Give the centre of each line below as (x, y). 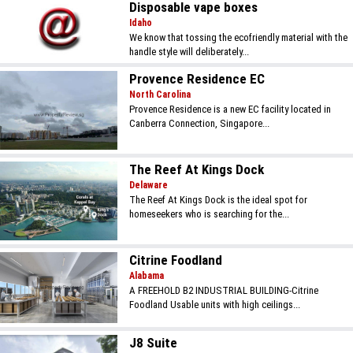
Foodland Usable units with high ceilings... (215, 305)
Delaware (149, 186)
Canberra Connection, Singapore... (200, 124)
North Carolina (160, 95)
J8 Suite (154, 342)
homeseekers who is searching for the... (210, 214)
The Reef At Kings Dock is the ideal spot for (219, 200)
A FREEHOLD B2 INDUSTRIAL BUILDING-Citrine (224, 291)
